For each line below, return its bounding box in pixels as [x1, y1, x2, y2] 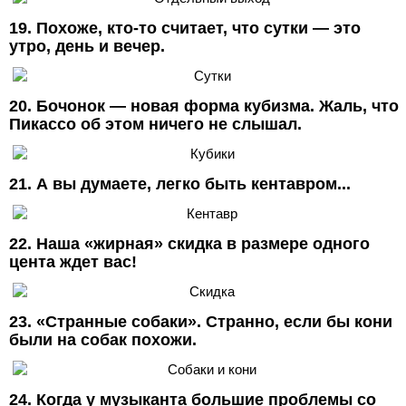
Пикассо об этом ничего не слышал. [9, 114, 302, 133]
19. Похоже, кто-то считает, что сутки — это [9, 18, 361, 37]
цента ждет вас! [9, 252, 137, 271]
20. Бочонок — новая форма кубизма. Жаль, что [9, 96, 399, 115]
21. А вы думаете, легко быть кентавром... [9, 174, 351, 193]
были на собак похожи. [9, 330, 197, 349]
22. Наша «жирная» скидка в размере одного [9, 234, 370, 253]
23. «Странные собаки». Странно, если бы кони [9, 312, 392, 331]
